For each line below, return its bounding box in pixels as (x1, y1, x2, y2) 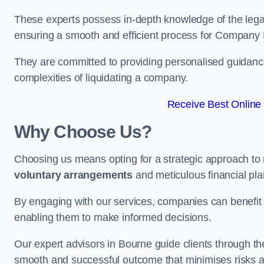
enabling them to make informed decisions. (14, 212, 212, 223)
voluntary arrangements (14, 169, 133, 181)
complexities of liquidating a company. (14, 72, 189, 84)
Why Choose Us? (14, 122, 152, 141)
